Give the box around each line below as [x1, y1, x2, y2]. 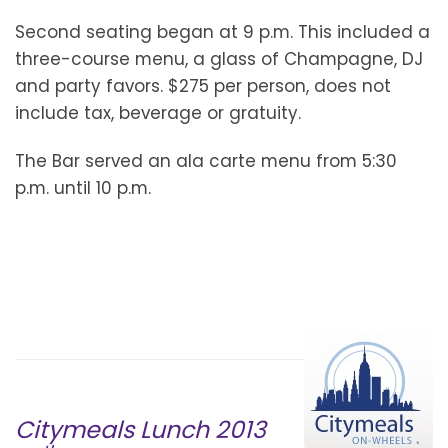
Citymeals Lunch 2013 [15, 412, 266, 446]
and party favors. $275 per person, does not [15, 74, 391, 99]
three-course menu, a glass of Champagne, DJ [15, 47, 423, 72]
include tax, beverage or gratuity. [15, 101, 301, 126]
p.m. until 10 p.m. [15, 176, 151, 201]
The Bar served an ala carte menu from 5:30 [15, 149, 397, 174]
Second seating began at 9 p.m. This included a [15, 20, 430, 45]
